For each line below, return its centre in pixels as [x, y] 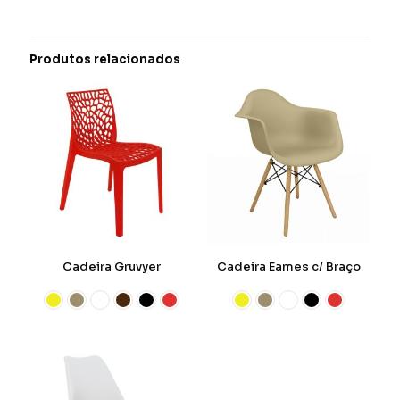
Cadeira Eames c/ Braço [288, 267]
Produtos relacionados [105, 59]
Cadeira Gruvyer [111, 267]
